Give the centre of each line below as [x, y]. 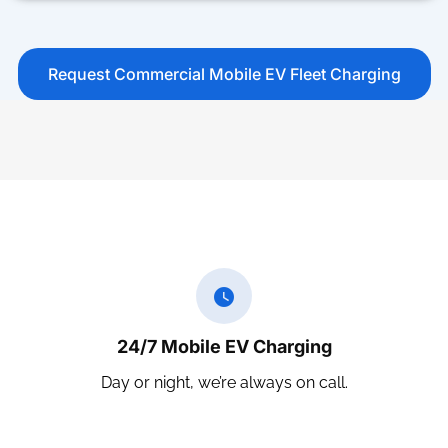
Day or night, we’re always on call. [224, 382]
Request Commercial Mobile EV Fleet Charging [224, 74]
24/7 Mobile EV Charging [224, 346]
